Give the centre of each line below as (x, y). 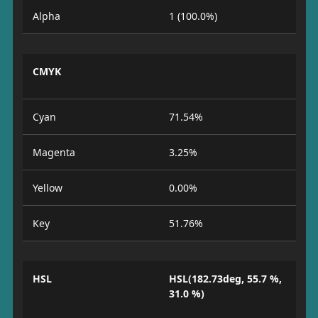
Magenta (54, 152)
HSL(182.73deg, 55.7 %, (225, 279)
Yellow (47, 188)
